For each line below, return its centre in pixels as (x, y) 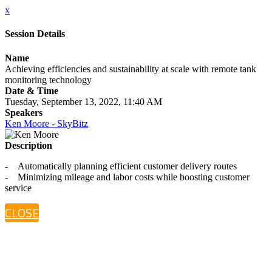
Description (29, 145)
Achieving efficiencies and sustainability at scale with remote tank (131, 69)
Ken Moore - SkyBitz (46, 123)
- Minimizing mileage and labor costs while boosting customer (127, 177)
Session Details (35, 34)
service (18, 188)
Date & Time (32, 90)
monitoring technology (48, 80)
